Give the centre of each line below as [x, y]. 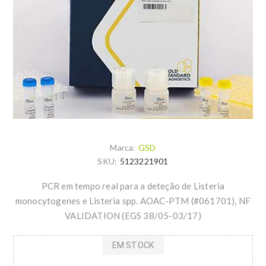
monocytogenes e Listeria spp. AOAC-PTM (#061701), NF [133, 201]
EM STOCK [133, 245]
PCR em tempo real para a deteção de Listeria [133, 186]
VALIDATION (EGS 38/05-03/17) [133, 216]
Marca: [123, 148]
